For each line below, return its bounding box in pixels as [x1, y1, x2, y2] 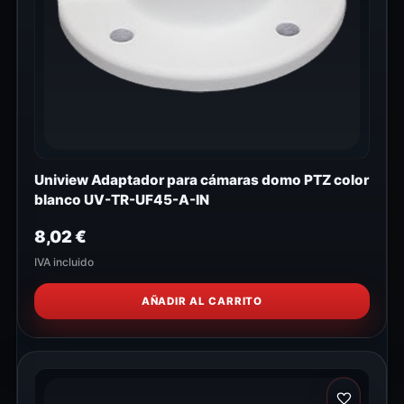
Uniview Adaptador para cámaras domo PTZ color [34, 171, 369, 189]
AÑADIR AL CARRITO [141, 295, 263, 308]
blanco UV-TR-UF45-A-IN [34, 191, 209, 209]
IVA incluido [34, 255, 94, 270]
